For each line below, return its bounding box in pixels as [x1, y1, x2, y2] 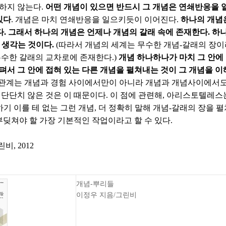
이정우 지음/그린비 [76, 191, 137, 199]
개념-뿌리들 [76, 180, 114, 188]
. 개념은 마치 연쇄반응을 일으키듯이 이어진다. [11, 15, 181, 24]
